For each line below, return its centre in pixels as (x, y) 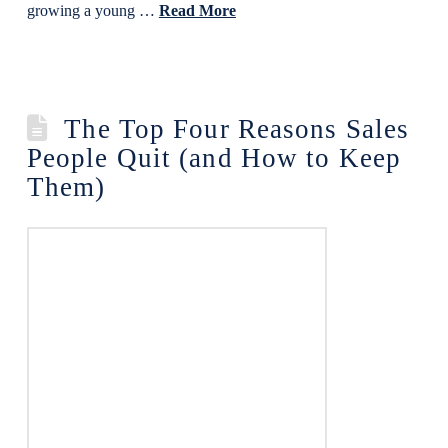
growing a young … (92, 10)
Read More (197, 10)
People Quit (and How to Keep (214, 158)
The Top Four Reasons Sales (237, 129)
